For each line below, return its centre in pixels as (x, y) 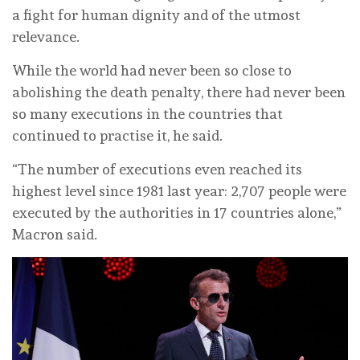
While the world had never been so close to (152, 70)
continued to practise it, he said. (117, 135)
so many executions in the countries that (147, 113)
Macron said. (55, 234)
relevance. (46, 36)
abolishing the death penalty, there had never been (179, 92)
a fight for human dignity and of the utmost (156, 14)
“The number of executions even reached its (157, 169)
